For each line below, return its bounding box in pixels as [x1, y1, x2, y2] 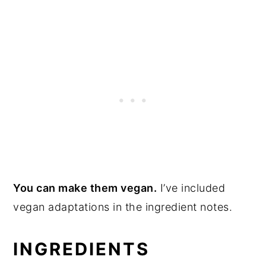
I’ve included [157, 182, 226, 195]
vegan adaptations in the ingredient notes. [13, 201, 233, 214]
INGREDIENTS [13, 239, 150, 260]
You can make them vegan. [13, 182, 157, 195]
